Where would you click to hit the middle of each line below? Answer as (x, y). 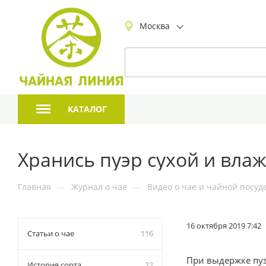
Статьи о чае (51, 233)
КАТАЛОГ (86, 109)
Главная (34, 187)
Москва (155, 26)
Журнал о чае (99, 187)
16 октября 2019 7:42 (224, 226)
